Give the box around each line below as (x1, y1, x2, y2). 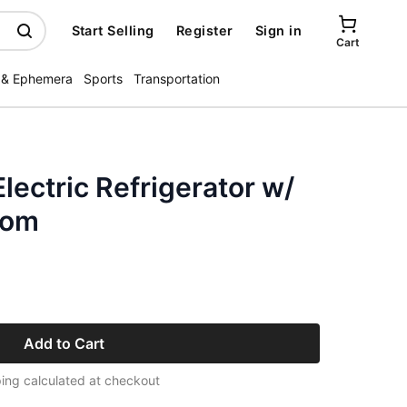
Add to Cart (23, 334, 104, 352)
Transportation (134, 71, 220, 86)
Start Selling (71, 23, 154, 38)
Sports (84, 71, 123, 86)
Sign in (254, 23, 302, 38)
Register (175, 23, 233, 38)
